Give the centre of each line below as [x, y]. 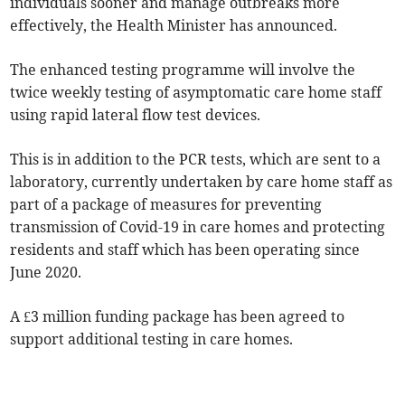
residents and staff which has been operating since [185, 250]
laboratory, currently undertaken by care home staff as [202, 182]
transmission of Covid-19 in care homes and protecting [198, 227]
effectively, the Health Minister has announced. [174, 26]
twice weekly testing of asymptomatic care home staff [196, 93]
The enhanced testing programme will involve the [183, 70]
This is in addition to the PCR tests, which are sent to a [196, 160]
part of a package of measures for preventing [166, 205]
